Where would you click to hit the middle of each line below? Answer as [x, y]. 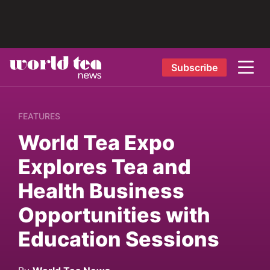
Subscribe [194, 67]
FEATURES [39, 116]
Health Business [101, 191]
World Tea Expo [96, 143]
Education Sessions [119, 239]
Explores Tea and [105, 167]
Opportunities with [114, 215]
